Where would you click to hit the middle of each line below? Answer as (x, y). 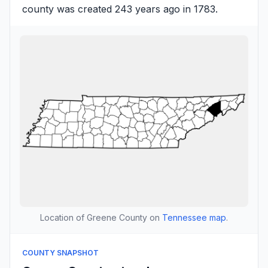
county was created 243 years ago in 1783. (120, 9)
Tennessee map (194, 217)
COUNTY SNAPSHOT (60, 252)
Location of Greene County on (101, 217)
